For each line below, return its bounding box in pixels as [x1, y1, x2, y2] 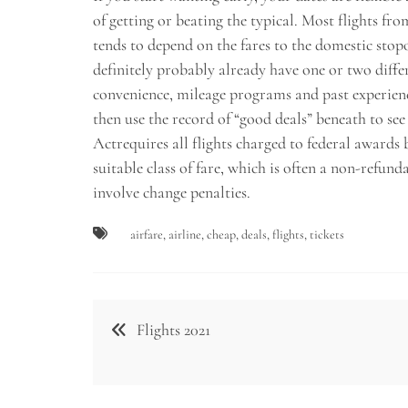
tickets [310, 226, 344, 242]
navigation [92, 334, 201, 368]
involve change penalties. [93, 181, 250, 202]
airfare [130, 226, 163, 242]
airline [168, 226, 201, 242]
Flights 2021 [137, 319, 210, 340]
